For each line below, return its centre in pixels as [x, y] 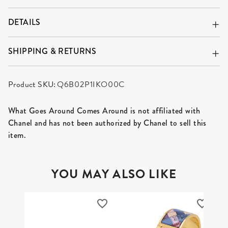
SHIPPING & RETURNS [52, 51]
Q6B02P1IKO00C [91, 84]
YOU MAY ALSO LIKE [114, 174]
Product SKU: [32, 84]
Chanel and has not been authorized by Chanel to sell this [107, 123]
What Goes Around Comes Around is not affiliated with [104, 110]
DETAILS [24, 22]
